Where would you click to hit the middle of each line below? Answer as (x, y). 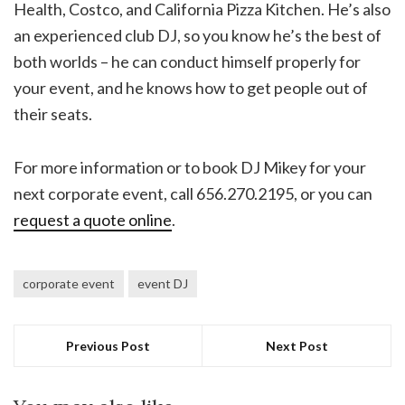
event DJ (163, 284)
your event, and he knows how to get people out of (191, 88)
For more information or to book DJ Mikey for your (190, 168)
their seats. (53, 114)
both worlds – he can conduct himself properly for (187, 62)
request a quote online (93, 220)
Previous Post (108, 346)
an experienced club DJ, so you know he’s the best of (198, 36)
